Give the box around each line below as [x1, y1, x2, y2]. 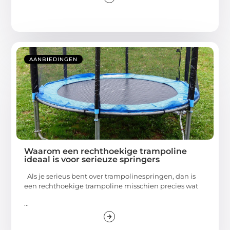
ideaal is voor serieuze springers [24, 155, 160, 165]
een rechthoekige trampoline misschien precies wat [24, 182, 199, 190]
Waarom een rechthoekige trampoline [24, 146, 187, 157]
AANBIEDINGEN [29, 56, 78, 63]
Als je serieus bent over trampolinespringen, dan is [24, 172, 196, 181]
